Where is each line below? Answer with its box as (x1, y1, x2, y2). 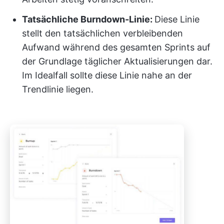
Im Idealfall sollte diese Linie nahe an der (22, 69, 192, 80)
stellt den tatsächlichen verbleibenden (22, 27, 183, 38)
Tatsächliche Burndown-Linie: (22, 13, 154, 24)
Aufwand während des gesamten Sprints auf (22, 41, 210, 52)
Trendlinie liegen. (22, 83, 93, 94)
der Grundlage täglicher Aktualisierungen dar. (22, 55, 212, 66)
